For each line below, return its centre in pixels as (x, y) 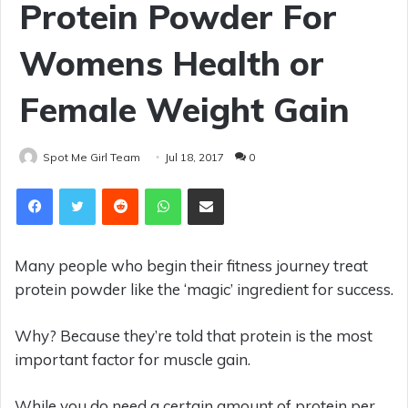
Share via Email (238, 188)
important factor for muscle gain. (133, 360)
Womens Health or (172, 63)
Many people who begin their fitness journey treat (191, 266)
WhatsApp (211, 188)
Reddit (156, 188)
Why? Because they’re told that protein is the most (194, 336)
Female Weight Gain (184, 110)
